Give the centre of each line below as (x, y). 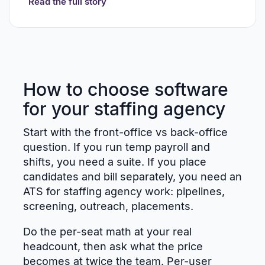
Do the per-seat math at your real (107, 231)
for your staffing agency (124, 109)
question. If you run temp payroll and (117, 147)
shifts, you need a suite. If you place (115, 161)
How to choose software (126, 89)
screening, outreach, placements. (108, 206)
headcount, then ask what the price (113, 246)
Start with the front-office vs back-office (125, 132)
